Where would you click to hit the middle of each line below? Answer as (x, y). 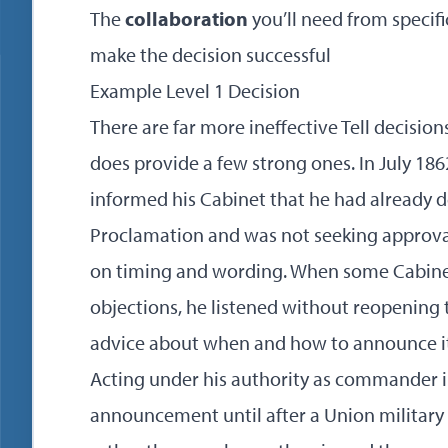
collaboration (186, 18)
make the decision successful (210, 54)
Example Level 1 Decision (195, 90)
